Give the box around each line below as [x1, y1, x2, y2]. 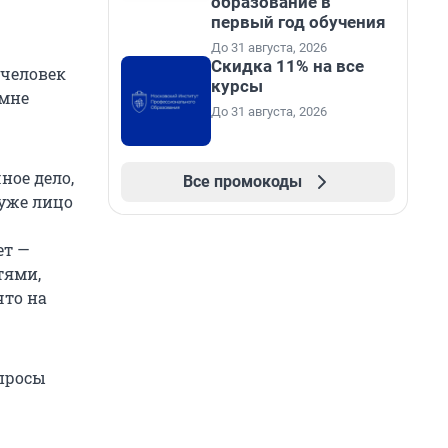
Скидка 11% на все [211, 56, 364, 76]
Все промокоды [182, 172, 302, 191]
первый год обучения [211, 12, 386, 32]
